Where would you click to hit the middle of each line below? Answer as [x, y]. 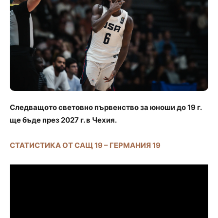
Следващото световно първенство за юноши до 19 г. [106, 107]
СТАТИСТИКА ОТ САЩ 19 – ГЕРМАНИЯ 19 [85, 145]
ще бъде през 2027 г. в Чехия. [63, 120]
